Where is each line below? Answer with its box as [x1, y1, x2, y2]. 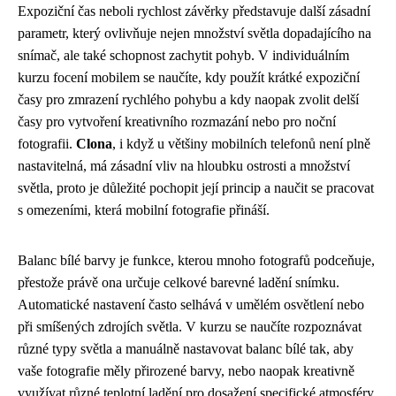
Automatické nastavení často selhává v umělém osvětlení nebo [18, 296, 364, 312]
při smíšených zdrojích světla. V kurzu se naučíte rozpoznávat [18, 318, 362, 334]
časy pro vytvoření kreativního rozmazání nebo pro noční [18, 113, 336, 129]
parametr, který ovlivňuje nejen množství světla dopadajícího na [18, 25, 371, 41]
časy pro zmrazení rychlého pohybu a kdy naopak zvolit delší [18, 91, 359, 107]
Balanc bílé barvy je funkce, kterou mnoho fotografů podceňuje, [18, 252, 375, 268]
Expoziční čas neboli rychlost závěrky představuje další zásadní [18, 3, 370, 19]
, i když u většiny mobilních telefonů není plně [112, 135, 370, 151]
